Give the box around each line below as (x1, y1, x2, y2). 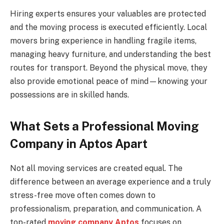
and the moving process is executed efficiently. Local (10, 22, 207, 32)
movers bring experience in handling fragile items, (10, 35, 196, 45)
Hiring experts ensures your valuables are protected (10, 8, 206, 18)
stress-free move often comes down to (10, 190, 155, 200)
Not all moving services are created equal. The (10, 163, 182, 173)
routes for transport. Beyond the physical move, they (10, 62, 207, 72)
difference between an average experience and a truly (10, 176, 211, 186)
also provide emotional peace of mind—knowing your (10, 76, 207, 86)
